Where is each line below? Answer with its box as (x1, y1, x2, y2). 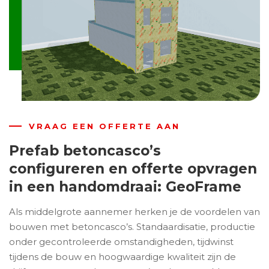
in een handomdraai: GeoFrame (9, 178, 241, 195)
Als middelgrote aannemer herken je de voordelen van (9, 207, 260, 218)
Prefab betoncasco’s (9, 142, 161, 159)
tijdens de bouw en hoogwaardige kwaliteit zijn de (9, 252, 236, 263)
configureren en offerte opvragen (9, 160, 257, 177)
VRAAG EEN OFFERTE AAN (28, 121, 180, 131)
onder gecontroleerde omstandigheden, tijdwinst (9, 237, 234, 248)
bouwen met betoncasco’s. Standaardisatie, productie (9, 222, 255, 233)
